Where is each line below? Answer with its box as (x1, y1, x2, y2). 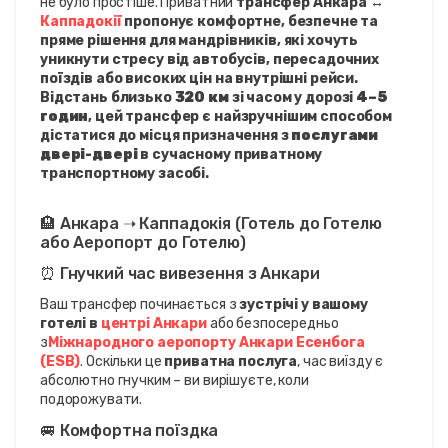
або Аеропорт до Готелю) (40, 232, 246, 252)
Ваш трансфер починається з (40, 295, 240, 313)
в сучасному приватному (137, 145, 323, 163)
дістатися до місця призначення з (40, 126, 292, 144)
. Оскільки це (80, 352, 165, 370)
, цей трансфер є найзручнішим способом (88, 107, 392, 125)
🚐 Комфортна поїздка (40, 420, 219, 440)
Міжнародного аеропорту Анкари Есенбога (47, 333, 365, 351)
